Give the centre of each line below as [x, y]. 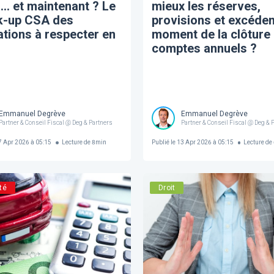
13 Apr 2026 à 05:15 [204, 143]
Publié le [163, 143]
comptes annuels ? [204, 48]
